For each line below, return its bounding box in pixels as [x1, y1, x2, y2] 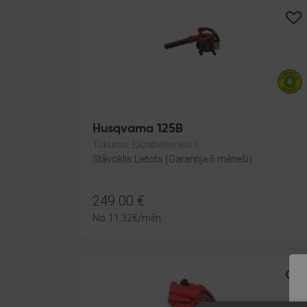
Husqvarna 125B [93, 123, 183, 135]
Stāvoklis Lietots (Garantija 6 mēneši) [93, 153, 252, 164]
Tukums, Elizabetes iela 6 [93, 139, 199, 150]
